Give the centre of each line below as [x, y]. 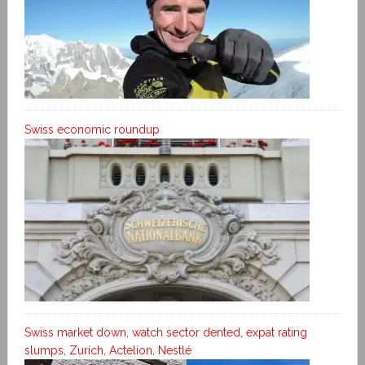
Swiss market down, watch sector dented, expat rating [165, 332]
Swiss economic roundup [92, 129]
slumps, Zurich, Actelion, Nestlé [108, 350]
